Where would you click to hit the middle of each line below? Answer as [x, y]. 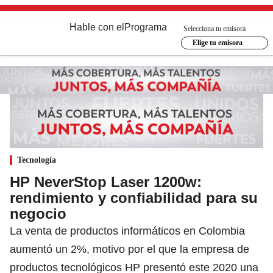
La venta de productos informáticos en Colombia [127, 231]
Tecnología [37, 160]
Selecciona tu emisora [214, 28]
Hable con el [97, 27]
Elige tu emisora [217, 43]
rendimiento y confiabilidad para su [134, 197]
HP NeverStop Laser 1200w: [106, 182]
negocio [38, 213]
